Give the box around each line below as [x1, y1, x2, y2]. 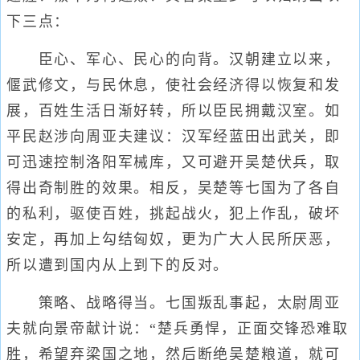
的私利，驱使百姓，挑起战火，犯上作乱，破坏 [6, 206, 341, 222]
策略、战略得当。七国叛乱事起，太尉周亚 [6, 295, 341, 311]
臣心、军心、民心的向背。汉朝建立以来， [6, 51, 341, 67]
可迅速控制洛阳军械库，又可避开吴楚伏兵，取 [6, 154, 341, 170]
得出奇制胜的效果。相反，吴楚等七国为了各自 [6, 180, 341, 196]
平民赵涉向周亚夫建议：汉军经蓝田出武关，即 [6, 129, 341, 145]
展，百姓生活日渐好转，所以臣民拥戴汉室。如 [6, 103, 341, 119]
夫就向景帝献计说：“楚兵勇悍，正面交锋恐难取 [6, 321, 349, 337]
